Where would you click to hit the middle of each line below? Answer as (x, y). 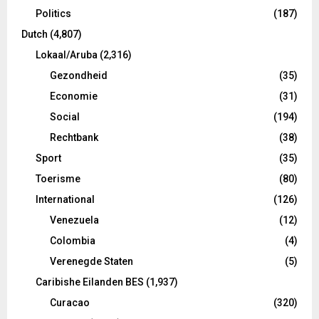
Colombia (73, 241)
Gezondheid (79, 76)
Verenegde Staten (91, 262)
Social (65, 117)
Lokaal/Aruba (67, 55)
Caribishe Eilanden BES (90, 282)
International (65, 200)
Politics (53, 14)
